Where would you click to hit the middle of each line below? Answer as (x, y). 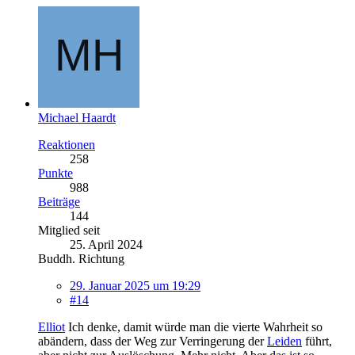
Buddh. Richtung (81, 258)
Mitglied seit (69, 230)
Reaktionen (67, 144)
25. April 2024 (106, 244)
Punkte (55, 173)
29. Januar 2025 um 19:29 (135, 285)
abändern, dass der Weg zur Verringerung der (153, 341)
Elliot (52, 326)
